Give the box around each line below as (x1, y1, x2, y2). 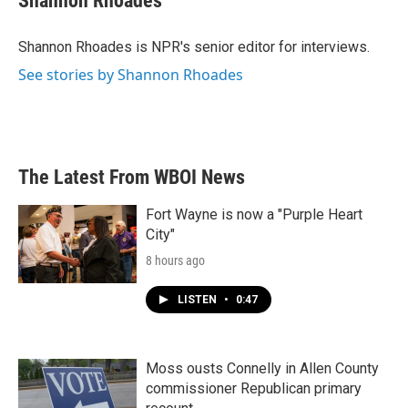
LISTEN (178, 293, 219, 306)
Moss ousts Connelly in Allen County (146, 360, 379, 377)
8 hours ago (146, 253, 205, 268)
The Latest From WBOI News (18, 166, 245, 189)
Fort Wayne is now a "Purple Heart (146, 206, 362, 223)
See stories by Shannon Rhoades (18, 65, 243, 85)
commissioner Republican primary (146, 380, 362, 397)
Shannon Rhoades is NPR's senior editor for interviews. (18, 38, 370, 56)
